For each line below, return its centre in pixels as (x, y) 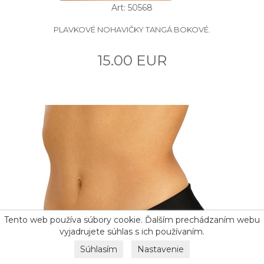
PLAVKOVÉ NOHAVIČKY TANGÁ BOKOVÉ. (132, 29)
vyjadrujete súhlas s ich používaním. (132, 232)
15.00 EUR (132, 60)
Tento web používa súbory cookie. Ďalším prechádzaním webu (132, 220)
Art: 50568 (132, 7)
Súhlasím (99, 249)
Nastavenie (161, 249)
